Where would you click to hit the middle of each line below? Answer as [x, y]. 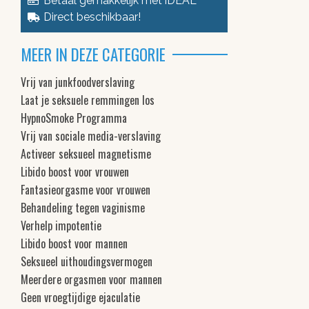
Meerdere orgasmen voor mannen [91, 279]
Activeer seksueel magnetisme [86, 153]
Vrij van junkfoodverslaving [78, 82]
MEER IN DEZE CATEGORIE [93, 54]
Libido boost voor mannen [74, 243]
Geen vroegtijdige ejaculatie [80, 297]
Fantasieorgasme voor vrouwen [86, 189]
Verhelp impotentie [61, 225]
